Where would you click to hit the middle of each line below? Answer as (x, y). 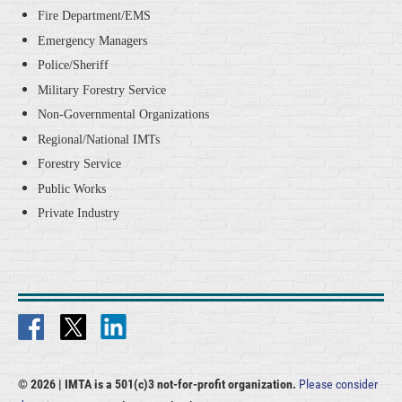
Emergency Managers (92, 40)
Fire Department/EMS (94, 16)
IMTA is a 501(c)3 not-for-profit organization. (182, 384)
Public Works (72, 188)
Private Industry (79, 214)
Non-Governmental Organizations (123, 115)
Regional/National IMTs (100, 139)
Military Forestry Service (102, 90)
